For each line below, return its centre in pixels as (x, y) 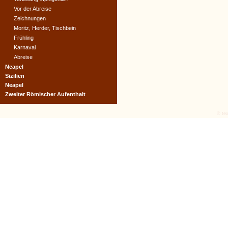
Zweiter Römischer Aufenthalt (45, 94)
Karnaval (25, 47)
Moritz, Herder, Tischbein (45, 28)
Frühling (24, 38)
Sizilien (15, 76)
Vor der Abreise (33, 9)
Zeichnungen (30, 18)
